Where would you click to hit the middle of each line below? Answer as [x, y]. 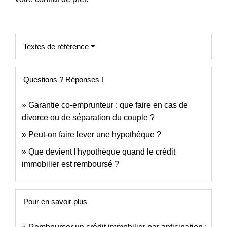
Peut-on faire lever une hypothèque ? [95, 135]
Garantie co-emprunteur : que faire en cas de [108, 105]
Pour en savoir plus [55, 202]
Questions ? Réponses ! [63, 80]
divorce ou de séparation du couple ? [88, 118]
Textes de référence [56, 47]
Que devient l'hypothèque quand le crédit [102, 152]
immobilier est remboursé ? [70, 164]
